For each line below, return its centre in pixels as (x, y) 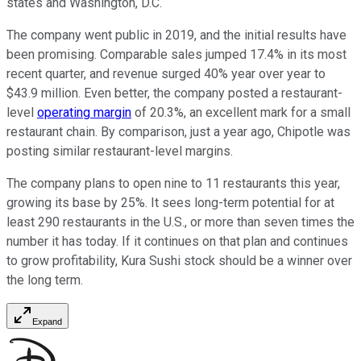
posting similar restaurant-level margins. (120, 151)
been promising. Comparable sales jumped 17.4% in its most (176, 54)
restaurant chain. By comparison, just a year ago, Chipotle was (178, 131)
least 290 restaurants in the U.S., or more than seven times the (180, 222)
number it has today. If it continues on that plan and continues (177, 241)
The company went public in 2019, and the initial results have (176, 35)
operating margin (84, 112)
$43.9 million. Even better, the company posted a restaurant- (174, 93)
